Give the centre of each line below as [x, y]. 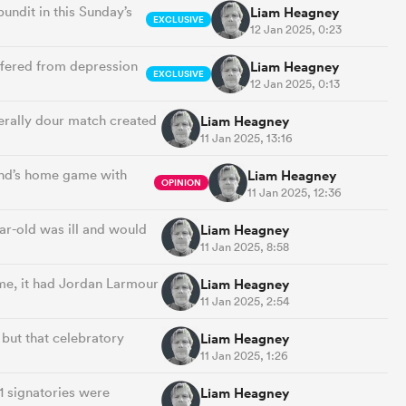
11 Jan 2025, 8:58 [245, 246]
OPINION [182, 183]
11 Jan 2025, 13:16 [246, 138]
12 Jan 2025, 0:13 [295, 83]
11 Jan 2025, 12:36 [295, 192]
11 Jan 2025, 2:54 [245, 301]
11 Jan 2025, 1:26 [244, 355]
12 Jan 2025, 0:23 [295, 29]
